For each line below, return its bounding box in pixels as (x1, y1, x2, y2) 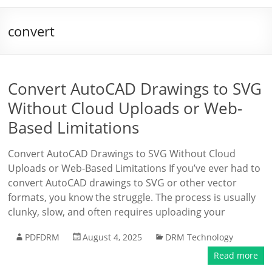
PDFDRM (25, 231, 60, 243)
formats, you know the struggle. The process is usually (8, 191, 256, 204)
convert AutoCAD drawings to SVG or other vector (8, 176, 237, 189)
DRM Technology (165, 231, 234, 243)
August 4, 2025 (83, 231, 143, 243)
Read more (213, 250, 258, 261)
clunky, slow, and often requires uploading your (8, 205, 226, 219)
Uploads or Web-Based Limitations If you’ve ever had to (8, 161, 261, 175)
